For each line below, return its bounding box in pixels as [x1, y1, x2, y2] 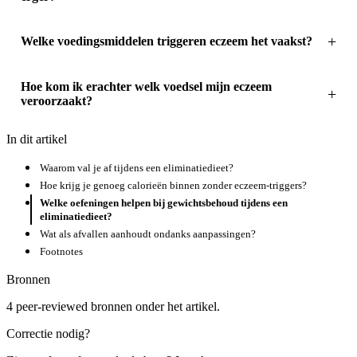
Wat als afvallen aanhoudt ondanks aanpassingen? [40, 227, 256, 240]
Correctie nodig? [6, 326, 90, 340]
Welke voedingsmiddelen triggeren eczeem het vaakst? [20, 34, 312, 49]
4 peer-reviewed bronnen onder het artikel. [6, 299, 220, 313]
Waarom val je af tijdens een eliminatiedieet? [40, 162, 233, 175]
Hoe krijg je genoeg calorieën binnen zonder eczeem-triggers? [40, 179, 307, 192]
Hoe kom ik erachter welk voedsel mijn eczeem [20, 79, 272, 93]
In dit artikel [6, 132, 67, 147]
